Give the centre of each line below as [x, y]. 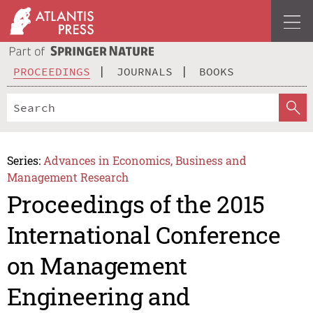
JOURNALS [145, 71]
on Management [97, 265]
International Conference [144, 235]
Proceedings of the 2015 [136, 204]
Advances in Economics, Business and [145, 160]
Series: [23, 160]
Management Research [67, 177]
